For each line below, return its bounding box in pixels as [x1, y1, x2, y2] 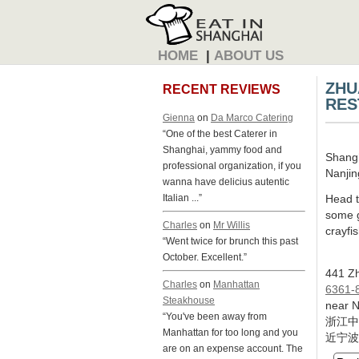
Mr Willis [213, 220, 250, 231]
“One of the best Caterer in [163, 128, 277, 139]
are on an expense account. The [163, 342, 303, 353]
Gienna [163, 112, 195, 123]
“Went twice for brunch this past [163, 236, 298, 247]
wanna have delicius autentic [163, 176, 289, 188]
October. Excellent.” [163, 252, 247, 263]
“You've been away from [163, 310, 267, 321]
